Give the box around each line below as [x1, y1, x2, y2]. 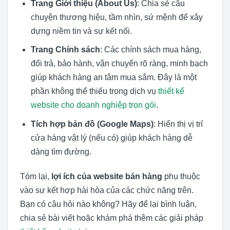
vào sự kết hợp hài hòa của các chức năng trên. [20, 185, 194, 195]
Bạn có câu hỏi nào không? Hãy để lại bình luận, [20, 199, 197, 208]
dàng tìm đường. [30, 147, 91, 156]
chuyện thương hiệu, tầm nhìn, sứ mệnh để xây [30, 12, 203, 22]
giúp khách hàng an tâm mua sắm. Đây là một [30, 73, 197, 82]
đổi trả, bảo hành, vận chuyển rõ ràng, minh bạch [30, 59, 208, 68]
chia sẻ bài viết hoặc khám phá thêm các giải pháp [20, 213, 203, 222]
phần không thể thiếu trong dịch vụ [30, 87, 158, 96]
